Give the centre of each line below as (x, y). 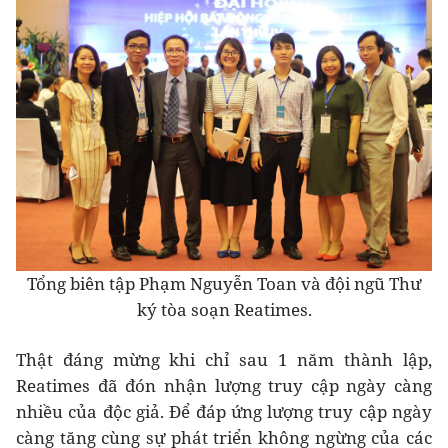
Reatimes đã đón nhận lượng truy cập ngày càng (224, 386)
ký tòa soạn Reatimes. (224, 310)
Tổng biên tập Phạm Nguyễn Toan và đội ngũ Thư (224, 284)
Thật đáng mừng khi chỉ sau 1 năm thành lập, (224, 360)
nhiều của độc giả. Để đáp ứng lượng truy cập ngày (224, 412)
